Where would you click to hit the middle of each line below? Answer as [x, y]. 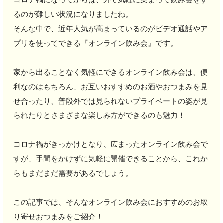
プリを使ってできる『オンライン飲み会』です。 [95, 43]
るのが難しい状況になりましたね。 [73, 14]
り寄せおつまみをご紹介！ [58, 216]
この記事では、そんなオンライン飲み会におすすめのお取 [110, 202]
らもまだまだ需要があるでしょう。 [73, 173]
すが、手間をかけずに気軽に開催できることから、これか [110, 159]
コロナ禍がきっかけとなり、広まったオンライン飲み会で [110, 144]
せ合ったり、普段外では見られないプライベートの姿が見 [110, 101]
